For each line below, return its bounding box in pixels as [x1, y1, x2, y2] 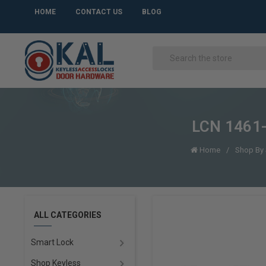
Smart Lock [30, 237, 74, 247]
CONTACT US [75, 7, 122, 16]
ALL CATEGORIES [33, 210, 102, 220]
